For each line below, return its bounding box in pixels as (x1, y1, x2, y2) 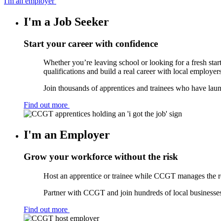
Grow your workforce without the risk (24, 151, 178, 162)
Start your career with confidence (24, 38, 158, 49)
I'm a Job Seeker (24, 15, 109, 28)
